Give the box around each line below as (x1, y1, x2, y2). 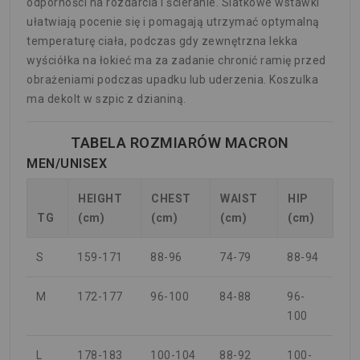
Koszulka (269, 73, 318, 87)
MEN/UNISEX (27, 156, 107, 172)
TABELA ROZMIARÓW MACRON (71, 134, 289, 152)
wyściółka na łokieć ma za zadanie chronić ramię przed (27, 54, 326, 67)
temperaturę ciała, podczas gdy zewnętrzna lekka (27, 35, 298, 48)
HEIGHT (78, 192, 122, 206)
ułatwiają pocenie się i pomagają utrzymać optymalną (27, 15, 320, 29)
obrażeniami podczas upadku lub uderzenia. (27, 73, 267, 87)
